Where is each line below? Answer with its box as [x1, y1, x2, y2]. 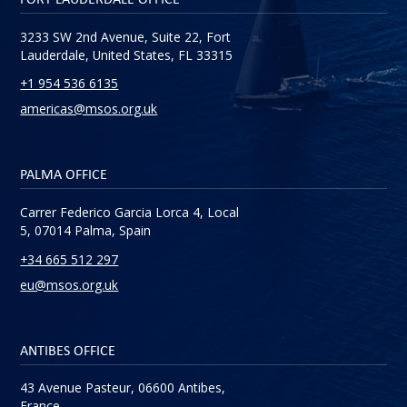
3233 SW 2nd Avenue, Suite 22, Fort [20, 27, 232, 45]
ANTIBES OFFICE [20, 340, 116, 360]
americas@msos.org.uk [20, 100, 158, 118]
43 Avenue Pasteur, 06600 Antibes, [20, 379, 226, 397]
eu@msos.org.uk [20, 275, 119, 293]
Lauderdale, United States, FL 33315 [20, 45, 233, 64]
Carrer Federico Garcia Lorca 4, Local [20, 203, 240, 221]
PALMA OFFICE [20, 164, 108, 184]
